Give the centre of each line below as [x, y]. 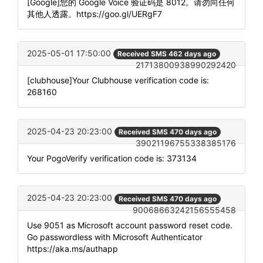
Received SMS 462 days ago [167, 54]
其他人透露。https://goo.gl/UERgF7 [95, 14]
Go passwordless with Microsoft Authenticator [115, 237]
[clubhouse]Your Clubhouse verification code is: [118, 80]
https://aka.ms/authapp [73, 248]
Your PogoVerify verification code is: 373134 [112, 159]
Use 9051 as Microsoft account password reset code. [130, 225]
